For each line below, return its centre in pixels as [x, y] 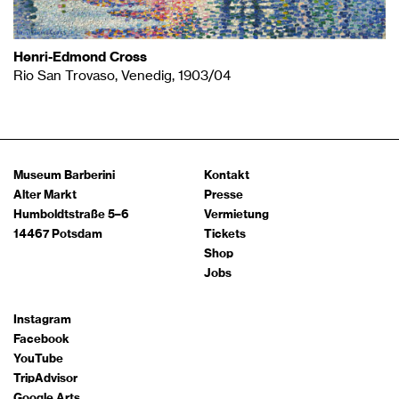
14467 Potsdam [58, 234]
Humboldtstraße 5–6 [71, 215]
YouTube [38, 359]
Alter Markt [45, 195]
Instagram [42, 320]
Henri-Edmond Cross [80, 57]
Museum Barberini [64, 175]
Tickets [224, 234]
